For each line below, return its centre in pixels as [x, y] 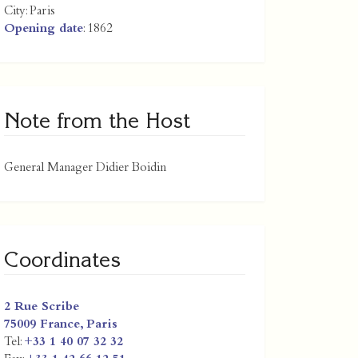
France [60, 325]
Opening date [44, 29]
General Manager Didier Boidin [85, 168]
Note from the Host [97, 120]
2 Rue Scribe [42, 307]
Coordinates [62, 259]
